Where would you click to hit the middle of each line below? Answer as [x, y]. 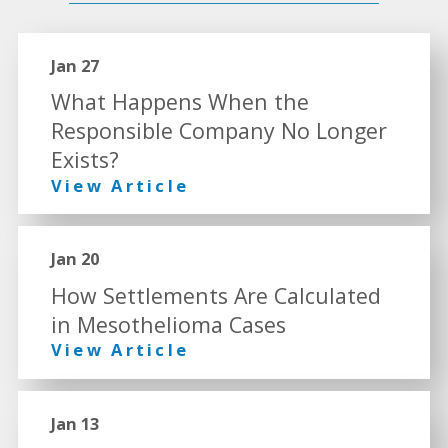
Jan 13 [74, 423]
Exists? [84, 160]
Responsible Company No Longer [218, 131]
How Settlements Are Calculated [215, 295]
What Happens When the [179, 102]
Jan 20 [74, 259]
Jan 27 [74, 65]
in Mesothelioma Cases [168, 324]
